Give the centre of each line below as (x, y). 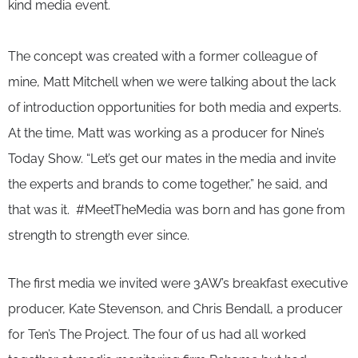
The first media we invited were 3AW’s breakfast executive (178, 283)
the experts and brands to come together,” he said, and (168, 184)
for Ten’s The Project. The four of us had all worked (157, 334)
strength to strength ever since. (99, 235)
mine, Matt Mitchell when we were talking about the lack (172, 82)
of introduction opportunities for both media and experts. (175, 107)
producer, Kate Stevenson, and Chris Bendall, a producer (175, 308)
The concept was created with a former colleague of (163, 56)
